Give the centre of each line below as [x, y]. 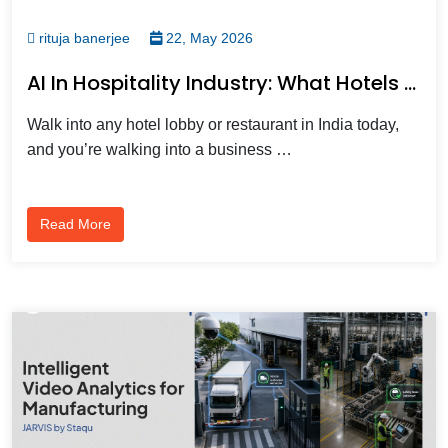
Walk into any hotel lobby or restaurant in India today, [213, 124]
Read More [75, 223]
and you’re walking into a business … [159, 149]
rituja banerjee [82, 37]
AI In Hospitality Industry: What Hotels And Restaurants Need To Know [410, 82]
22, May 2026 [207, 37]
